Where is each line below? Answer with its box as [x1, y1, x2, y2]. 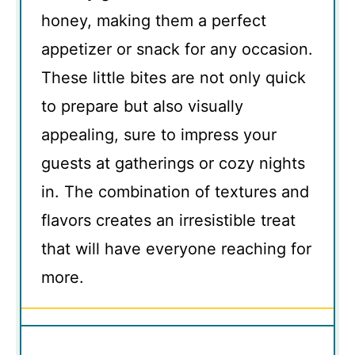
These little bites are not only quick [41, 67, 306, 87]
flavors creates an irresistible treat [41, 210, 296, 230]
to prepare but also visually [41, 96, 243, 116]
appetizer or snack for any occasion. [41, 39, 313, 59]
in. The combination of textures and [41, 181, 309, 201]
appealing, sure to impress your [41, 124, 277, 144]
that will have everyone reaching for [41, 239, 311, 258]
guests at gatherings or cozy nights [41, 153, 305, 173]
